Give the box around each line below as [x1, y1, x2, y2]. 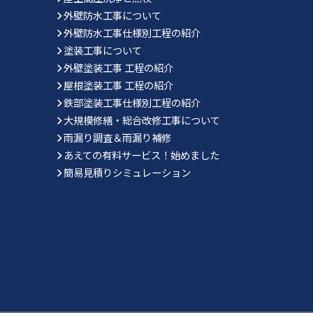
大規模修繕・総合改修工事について [63, 112, 220, 128]
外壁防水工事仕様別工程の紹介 [63, 25, 201, 41]
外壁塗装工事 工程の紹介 [63, 60, 173, 75]
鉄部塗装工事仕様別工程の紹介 [63, 95, 201, 110]
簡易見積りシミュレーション [63, 165, 191, 180]
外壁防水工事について [63, 8, 161, 23]
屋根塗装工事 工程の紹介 [63, 78, 173, 93]
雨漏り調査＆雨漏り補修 [63, 130, 171, 145]
